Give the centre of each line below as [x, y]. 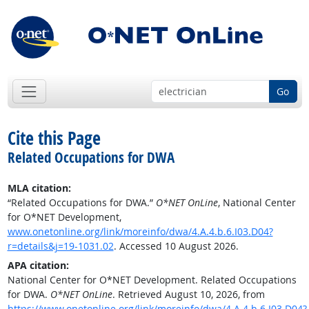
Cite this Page [54, 138]
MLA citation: [39, 188]
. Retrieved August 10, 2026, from [188, 295]
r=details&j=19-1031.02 [60, 246]
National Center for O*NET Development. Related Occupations [152, 280]
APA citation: [38, 266]
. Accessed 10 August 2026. [176, 246]
